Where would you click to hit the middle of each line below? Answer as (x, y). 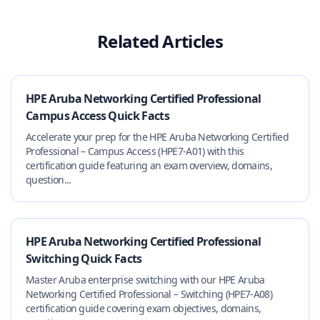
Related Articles (160, 41)
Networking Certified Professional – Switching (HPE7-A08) (149, 294)
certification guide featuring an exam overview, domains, (149, 165)
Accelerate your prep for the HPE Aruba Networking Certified (157, 137)
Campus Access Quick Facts (98, 116)
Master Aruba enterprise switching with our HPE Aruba (145, 280)
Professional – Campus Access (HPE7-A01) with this (135, 151)
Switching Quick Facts (84, 259)
